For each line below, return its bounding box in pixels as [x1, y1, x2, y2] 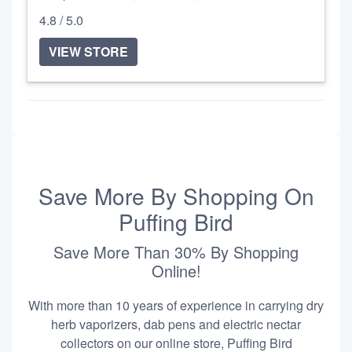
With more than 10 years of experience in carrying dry [28, 296, 324, 314]
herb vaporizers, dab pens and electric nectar [51, 315, 301, 333]
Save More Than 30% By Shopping [53, 240, 299, 263]
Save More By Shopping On [38, 180, 314, 211]
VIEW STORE [49, 42, 128, 60]
